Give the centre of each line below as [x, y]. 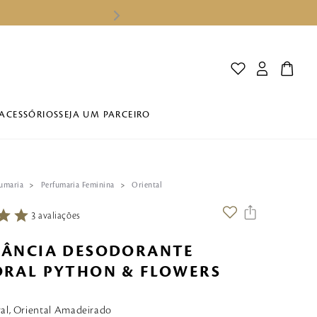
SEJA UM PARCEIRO [105, 115]
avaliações [59, 215]
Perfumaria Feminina [77, 185]
